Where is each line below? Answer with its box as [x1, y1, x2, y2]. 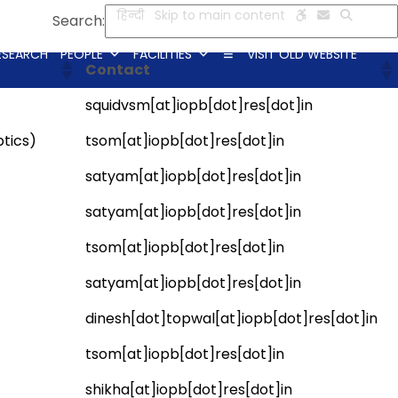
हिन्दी [116, 5, 145, 24]
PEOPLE [60, 45, 104, 64]
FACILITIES [133, 45, 193, 64]
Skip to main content [155, 5, 286, 24]
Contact [85, 60, 150, 80]
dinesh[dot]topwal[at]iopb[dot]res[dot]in [85, 308, 378, 329]
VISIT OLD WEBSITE [247, 45, 358, 64]
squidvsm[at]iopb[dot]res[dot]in [85, 95, 313, 115]
